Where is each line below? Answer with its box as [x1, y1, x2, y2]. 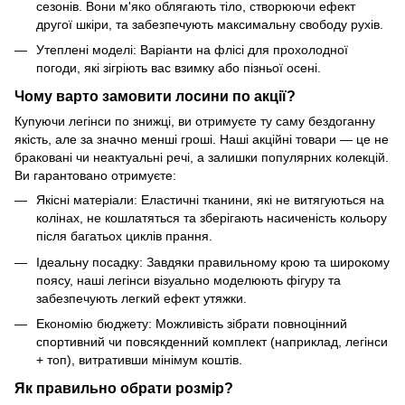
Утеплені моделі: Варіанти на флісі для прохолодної [36, 42, 348, 58]
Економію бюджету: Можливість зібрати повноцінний [36, 316, 347, 332]
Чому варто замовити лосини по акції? [14, 88, 296, 105]
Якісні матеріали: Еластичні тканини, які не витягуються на [36, 193, 384, 208]
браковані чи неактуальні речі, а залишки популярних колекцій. [14, 150, 389, 165]
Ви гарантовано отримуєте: [14, 168, 176, 184]
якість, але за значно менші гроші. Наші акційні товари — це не [14, 132, 389, 147]
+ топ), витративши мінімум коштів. [36, 353, 242, 368]
